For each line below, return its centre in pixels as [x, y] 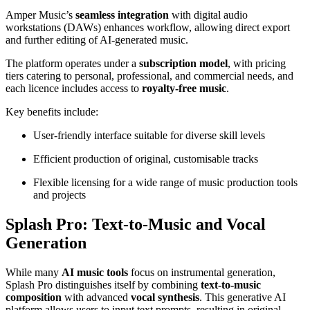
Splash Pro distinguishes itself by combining [103, 285]
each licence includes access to [74, 89]
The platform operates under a [72, 64]
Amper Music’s [40, 15]
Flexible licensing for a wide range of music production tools [165, 183]
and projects [60, 195]
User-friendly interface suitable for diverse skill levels [149, 136]
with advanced [96, 298]
